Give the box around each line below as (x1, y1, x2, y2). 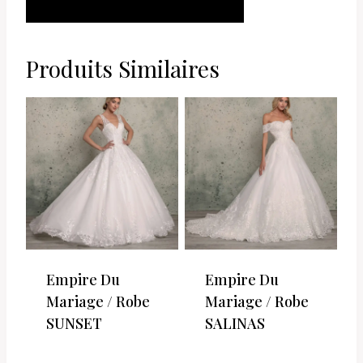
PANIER (98, 35, 171, 59)
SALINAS (205, 314, 265, 334)
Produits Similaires (26, 53, 220, 84)
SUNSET (46, 314, 102, 334)
